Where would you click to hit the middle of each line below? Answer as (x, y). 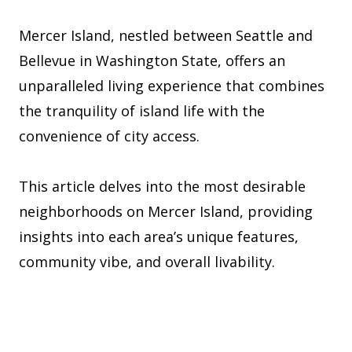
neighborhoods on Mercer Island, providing (166, 212)
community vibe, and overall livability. (147, 262)
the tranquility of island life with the (142, 111)
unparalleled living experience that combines (172, 86)
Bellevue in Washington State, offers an (152, 61)
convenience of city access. (109, 136)
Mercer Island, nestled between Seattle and (166, 36)
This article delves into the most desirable (162, 187)
